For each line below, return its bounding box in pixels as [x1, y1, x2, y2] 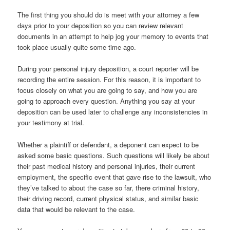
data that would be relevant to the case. [17, 204, 136, 214]
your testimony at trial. [17, 118, 85, 128]
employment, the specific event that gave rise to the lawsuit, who [17, 171, 212, 182]
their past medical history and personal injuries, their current [17, 161, 196, 171]
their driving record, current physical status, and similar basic [17, 193, 199, 203]
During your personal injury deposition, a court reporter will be [17, 64, 199, 74]
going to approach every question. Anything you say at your [17, 96, 195, 106]
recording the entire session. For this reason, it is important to [17, 74, 201, 85]
